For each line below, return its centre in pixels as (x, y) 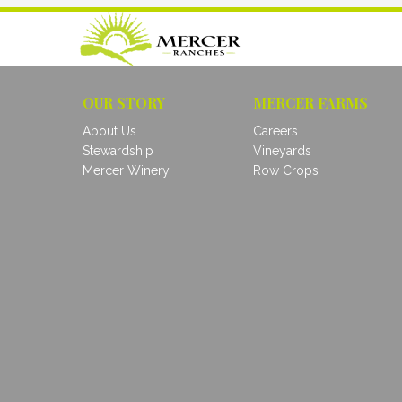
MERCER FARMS (310, 102)
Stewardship (118, 150)
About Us (109, 131)
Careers (275, 131)
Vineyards (282, 150)
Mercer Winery (126, 170)
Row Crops (286, 170)
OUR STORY (124, 102)
